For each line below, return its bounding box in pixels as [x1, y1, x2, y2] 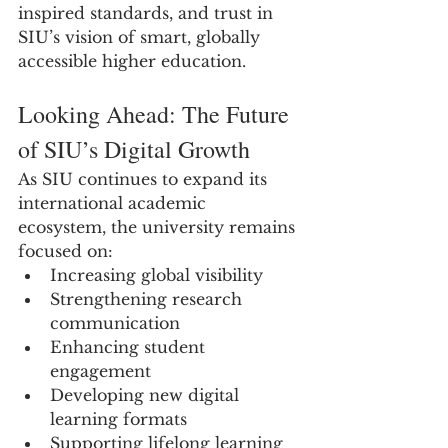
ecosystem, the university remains [18, 217, 300, 237]
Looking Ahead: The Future [18, 98, 295, 130]
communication [50, 313, 180, 333]
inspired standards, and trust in [18, 3, 278, 23]
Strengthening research [50, 289, 247, 309]
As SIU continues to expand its [18, 169, 272, 189]
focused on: [18, 241, 113, 261]
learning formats [50, 409, 187, 429]
